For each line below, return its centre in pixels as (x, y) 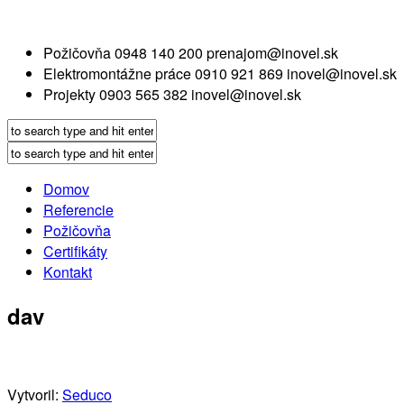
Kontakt (68, 272)
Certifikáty (75, 251)
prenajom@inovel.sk (272, 53)
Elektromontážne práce (117, 73)
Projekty (69, 94)
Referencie (78, 210)
